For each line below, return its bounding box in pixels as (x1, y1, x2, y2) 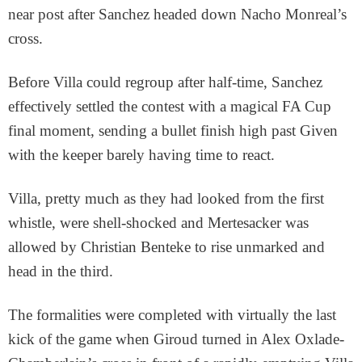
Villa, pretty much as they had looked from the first (8, 190, 324, 208)
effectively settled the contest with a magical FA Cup (8, 98, 331, 116)
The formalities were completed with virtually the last (8, 306, 336, 324)
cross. (8, 30, 43, 48)
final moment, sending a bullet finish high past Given (8, 122, 338, 140)
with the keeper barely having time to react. (8, 146, 275, 164)
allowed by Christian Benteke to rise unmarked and (8, 238, 325, 256)
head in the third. (8, 263, 113, 280)
